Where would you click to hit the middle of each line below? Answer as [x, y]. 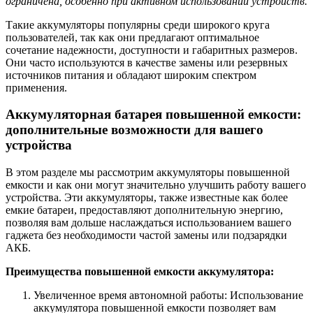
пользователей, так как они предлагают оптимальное [132, 37]
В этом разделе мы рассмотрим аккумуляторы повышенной [148, 172]
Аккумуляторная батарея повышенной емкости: [153, 115]
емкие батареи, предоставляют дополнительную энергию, [144, 210]
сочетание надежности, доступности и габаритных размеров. [152, 50]
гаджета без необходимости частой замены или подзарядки [146, 235]
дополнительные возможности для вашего [134, 130]
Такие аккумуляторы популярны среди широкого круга [138, 24]
